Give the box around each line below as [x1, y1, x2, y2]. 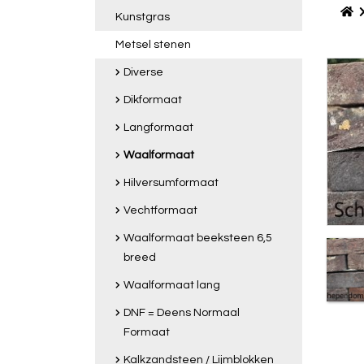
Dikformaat [123, 94, 182, 106]
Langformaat [123, 122, 193, 133]
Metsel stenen [115, 39, 191, 50]
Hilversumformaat [123, 177, 219, 188]
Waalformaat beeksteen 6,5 [123, 232, 272, 244]
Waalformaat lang [123, 279, 220, 291]
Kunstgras [115, 11, 170, 23]
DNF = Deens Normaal [123, 307, 240, 318]
